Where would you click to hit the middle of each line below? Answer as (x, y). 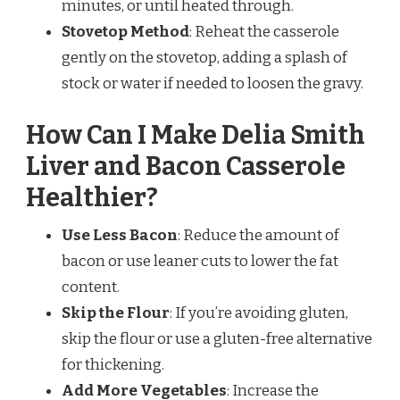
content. (91, 287)
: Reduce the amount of (258, 235)
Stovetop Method (125, 32)
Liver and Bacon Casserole (186, 166)
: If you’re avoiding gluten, (259, 312)
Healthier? (92, 197)
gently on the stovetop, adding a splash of (204, 58)
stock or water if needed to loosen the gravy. (212, 84)
